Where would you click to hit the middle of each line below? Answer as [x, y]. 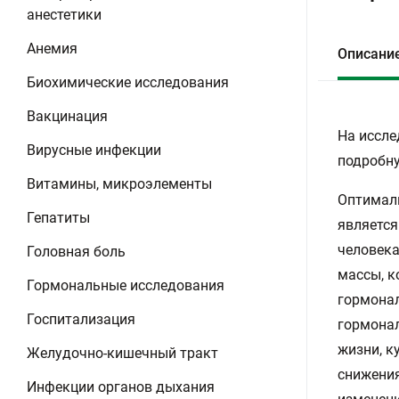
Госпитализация [81, 319]
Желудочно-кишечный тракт [122, 353]
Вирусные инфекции [94, 150]
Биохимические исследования [128, 82]
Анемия [52, 49]
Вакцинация [67, 116]
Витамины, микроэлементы [119, 184]
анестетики [64, 15]
